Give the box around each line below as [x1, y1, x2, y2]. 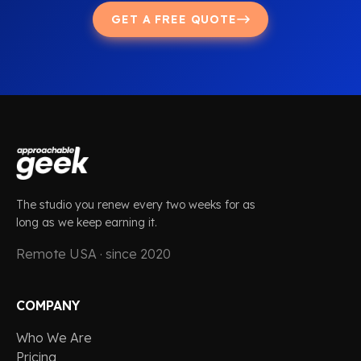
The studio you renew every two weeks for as [16, 197, 255, 213]
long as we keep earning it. [16, 215, 157, 230]
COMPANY [16, 297, 80, 314]
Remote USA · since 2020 [16, 246, 171, 263]
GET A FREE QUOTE [111, 11, 237, 27]
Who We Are [16, 330, 92, 346]
